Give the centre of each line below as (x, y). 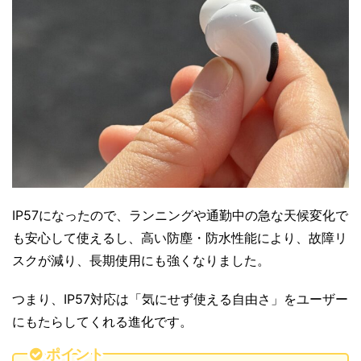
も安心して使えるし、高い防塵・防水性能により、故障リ (180, 238)
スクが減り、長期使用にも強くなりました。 (141, 261)
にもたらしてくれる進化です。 (102, 322)
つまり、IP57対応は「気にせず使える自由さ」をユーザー (180, 299)
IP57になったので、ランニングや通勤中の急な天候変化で (180, 216)
